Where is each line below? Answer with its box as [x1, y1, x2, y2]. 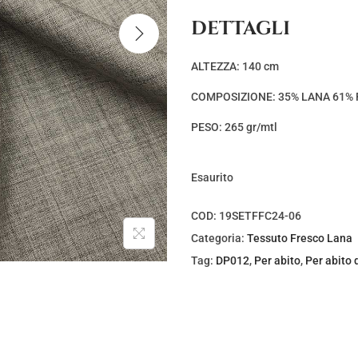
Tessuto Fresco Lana [247, 232, 352, 245]
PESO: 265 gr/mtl [191, 121, 277, 133]
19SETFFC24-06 [219, 209, 301, 222]
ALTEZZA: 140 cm [191, 60, 279, 73]
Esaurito [191, 171, 233, 184]
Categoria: [191, 232, 247, 245]
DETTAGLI [191, 16, 290, 42]
